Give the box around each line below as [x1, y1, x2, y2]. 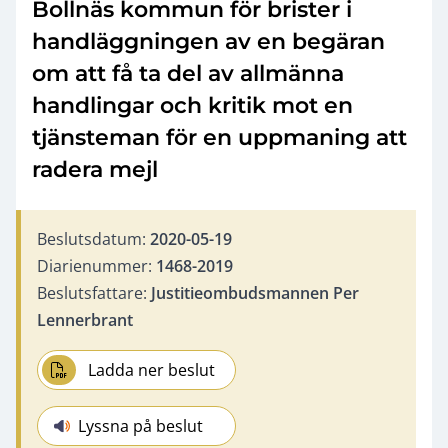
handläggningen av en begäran [32, 27, 385, 55]
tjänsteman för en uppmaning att [32, 123, 407, 151]
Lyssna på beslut [78, 414, 203, 437]
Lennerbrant [37, 308, 133, 331]
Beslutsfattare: [37, 281, 151, 304]
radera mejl [32, 155, 158, 183]
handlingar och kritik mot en [32, 91, 353, 119]
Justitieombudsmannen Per [151, 281, 359, 304]
